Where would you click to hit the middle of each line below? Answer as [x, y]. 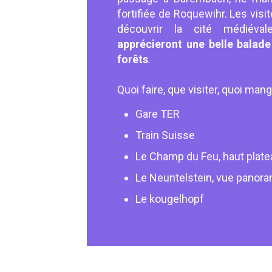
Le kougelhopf [170, 199]
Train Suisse [165, 135]
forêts [133, 59]
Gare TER [158, 114]
